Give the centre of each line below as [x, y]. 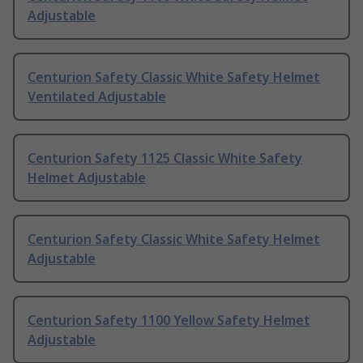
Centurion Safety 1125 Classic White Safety [165, 158]
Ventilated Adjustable [97, 96]
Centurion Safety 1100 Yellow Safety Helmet [169, 320]
